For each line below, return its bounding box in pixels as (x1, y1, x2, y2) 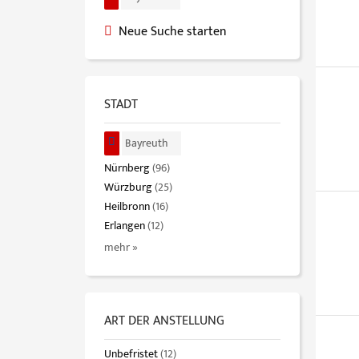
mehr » (104, 238, 138, 258)
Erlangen (104, 216, 145, 236)
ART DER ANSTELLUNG (104, 310, 224, 333)
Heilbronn (104, 197, 150, 217)
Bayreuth (125, 133, 169, 153)
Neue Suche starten (119, 20, 227, 42)
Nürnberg (104, 159, 150, 179)
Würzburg (104, 178, 152, 198)
